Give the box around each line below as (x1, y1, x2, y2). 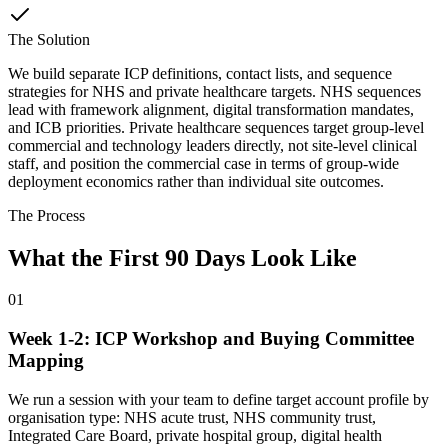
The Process (8, 206, 85, 224)
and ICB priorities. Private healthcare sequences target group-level (8, 118, 424, 136)
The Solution (8, 30, 90, 48)
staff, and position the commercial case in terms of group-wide (8, 154, 399, 172)
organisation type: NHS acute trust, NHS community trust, (8, 408, 376, 426)
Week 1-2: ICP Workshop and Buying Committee (8, 328, 414, 350)
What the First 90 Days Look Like (8, 244, 357, 271)
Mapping (8, 350, 84, 372)
